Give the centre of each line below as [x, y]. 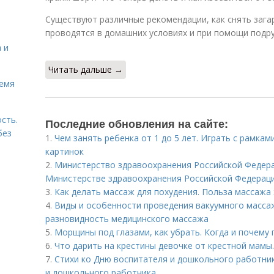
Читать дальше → [86, 69]
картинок [65, 151]
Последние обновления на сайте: [137, 124]
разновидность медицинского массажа [127, 219]
